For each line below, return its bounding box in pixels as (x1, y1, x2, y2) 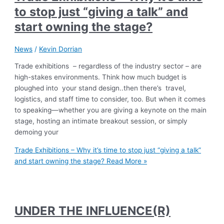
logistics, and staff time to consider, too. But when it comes (14, 95, 206, 103)
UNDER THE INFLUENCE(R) (14, 203, 171, 218)
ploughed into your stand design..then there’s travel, (14, 84, 186, 92)
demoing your (14, 128, 59, 136)
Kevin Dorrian (39, 44, 82, 53)
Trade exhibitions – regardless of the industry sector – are (14, 62, 202, 70)
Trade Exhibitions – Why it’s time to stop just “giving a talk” (14, 145, 201, 154)
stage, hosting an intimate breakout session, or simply (14, 117, 188, 125)
